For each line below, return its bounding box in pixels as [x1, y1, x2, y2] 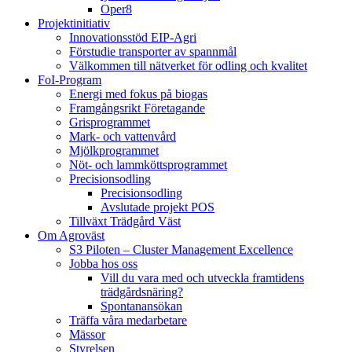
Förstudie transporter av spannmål [69, 45, 236, 58]
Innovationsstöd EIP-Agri [69, 31, 196, 44]
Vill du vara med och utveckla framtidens [101, 271, 304, 284]
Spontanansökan [101, 299, 182, 313]
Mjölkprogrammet [69, 144, 159, 157]
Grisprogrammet [69, 115, 150, 129]
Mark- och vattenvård [69, 130, 176, 143]
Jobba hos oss [69, 257, 137, 270]
